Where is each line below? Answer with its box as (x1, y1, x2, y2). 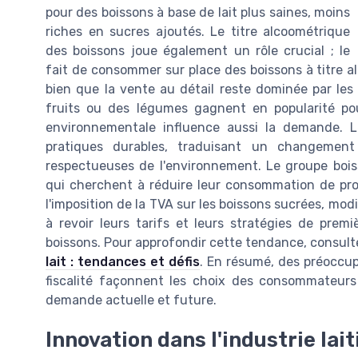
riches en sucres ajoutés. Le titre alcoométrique (46, 24, 350, 40)
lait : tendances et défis (46, 254, 201, 270)
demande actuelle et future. (46, 292, 217, 308)
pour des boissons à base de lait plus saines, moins (46, 5, 350, 21)
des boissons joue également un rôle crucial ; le (46, 43, 350, 59)
